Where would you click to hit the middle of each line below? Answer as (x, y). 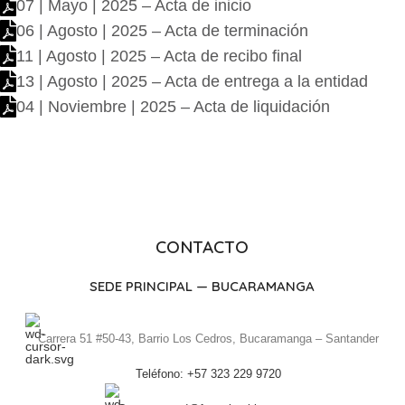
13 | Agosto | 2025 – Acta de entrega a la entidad (192, 81)
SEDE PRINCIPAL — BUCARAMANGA (202, 286)
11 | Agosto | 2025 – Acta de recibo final (159, 56)
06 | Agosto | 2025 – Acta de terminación (162, 30)
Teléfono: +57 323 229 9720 (209, 373)
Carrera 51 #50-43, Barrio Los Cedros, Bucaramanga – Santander (209, 338)
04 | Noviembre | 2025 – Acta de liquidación (173, 106)
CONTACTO (202, 246)
